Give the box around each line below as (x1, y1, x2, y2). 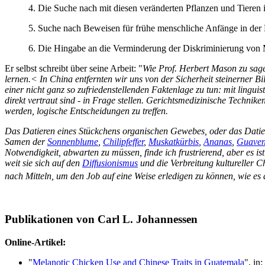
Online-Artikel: (5, 237, 66, 247)
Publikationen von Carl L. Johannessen (5, 213, 198, 226)
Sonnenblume (47, 137, 98, 147)
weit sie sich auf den (5, 158, 82, 169)
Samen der (5, 137, 47, 147)
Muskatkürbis (148, 137, 199, 147)
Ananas (203, 137, 232, 147)
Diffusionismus (82, 158, 138, 169)
